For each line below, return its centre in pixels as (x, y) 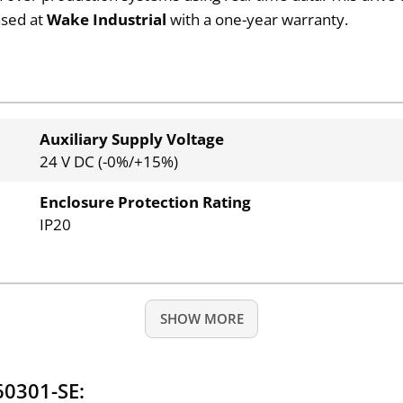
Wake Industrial (107, 19)
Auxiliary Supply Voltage (131, 139)
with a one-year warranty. (258, 19)
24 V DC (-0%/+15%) (108, 162)
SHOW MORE (201, 319)
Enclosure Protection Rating (145, 202)
